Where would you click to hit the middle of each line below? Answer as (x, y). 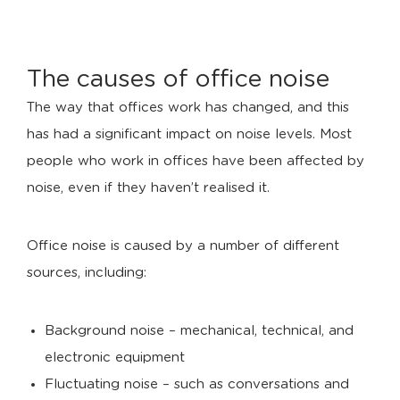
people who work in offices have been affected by (196, 161)
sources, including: (87, 273)
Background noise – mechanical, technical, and (199, 331)
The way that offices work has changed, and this (188, 108)
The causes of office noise (178, 79)
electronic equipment (115, 358)
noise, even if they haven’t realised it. (148, 188)
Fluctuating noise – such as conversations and (197, 384)
